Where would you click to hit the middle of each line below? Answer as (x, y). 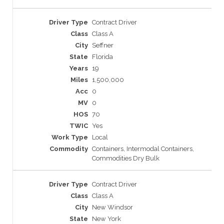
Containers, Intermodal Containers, (143, 148)
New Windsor (112, 207)
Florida (102, 56)
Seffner (103, 45)
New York (106, 219)
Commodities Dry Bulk (126, 158)
